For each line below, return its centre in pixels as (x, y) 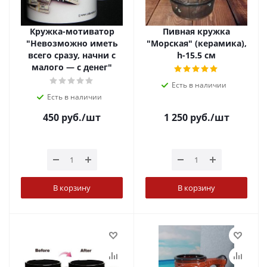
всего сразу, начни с (72, 55)
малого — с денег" (72, 67)
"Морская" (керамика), (196, 43)
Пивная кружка (196, 31)
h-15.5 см (196, 55)
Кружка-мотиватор (72, 31)
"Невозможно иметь (72, 43)
